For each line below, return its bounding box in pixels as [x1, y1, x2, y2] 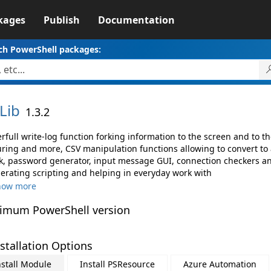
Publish [43, 13, 80, 27]
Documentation [97, 13, 175, 27]
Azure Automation [183, 258, 256, 270]
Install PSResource [79, 258, 155, 270]
